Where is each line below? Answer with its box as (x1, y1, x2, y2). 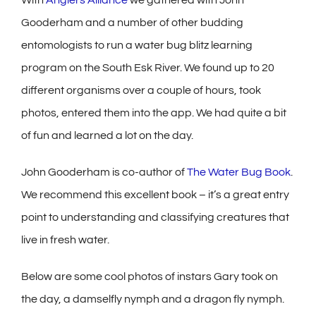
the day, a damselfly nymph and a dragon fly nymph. (20, 293, 284, 305)
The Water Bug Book (186, 166, 291, 178)
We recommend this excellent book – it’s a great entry (20, 188, 289, 200)
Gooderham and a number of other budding (20, 16, 243, 28)
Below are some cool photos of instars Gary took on (20, 270, 278, 282)
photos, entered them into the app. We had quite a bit (20, 107, 286, 119)
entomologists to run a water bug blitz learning (20, 39, 253, 51)
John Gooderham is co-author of (20, 166, 187, 178)
